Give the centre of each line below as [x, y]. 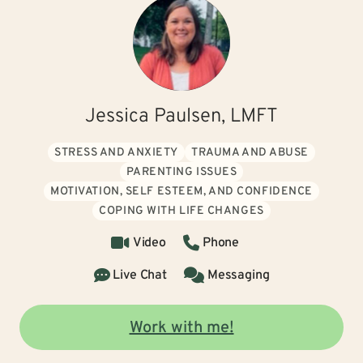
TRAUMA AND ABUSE [250, 153]
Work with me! [181, 328]
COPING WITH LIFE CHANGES [181, 211]
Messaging [238, 275]
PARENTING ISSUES [181, 172]
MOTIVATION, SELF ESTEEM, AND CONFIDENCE [181, 192]
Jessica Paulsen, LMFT [181, 117]
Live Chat [140, 275]
